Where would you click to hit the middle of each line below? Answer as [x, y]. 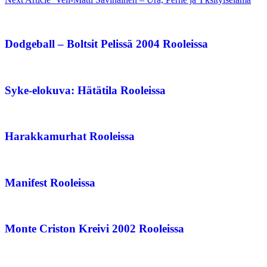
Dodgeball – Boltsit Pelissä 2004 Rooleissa [106, 44]
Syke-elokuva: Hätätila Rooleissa [85, 90]
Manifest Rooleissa [50, 182]
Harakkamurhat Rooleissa [70, 136]
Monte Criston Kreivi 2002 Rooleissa [94, 229]
